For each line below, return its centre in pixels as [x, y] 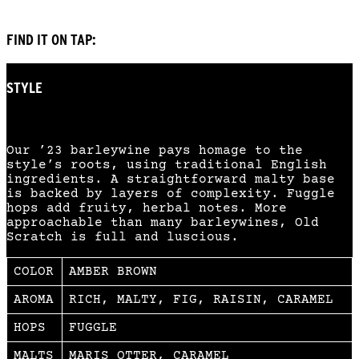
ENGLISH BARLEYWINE [70, 120]
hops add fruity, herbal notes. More [147, 208]
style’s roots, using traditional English [167, 165]
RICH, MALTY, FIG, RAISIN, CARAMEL [201, 299]
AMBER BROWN [113, 271]
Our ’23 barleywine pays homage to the [155, 150]
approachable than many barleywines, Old [163, 222]
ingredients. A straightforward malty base [171, 179]
